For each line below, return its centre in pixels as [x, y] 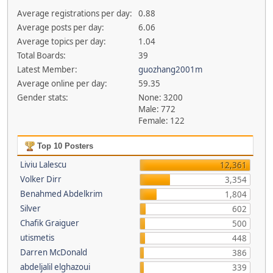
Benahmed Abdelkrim [61, 194]
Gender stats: [42, 97]
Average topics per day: [61, 41]
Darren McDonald [53, 252]
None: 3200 [161, 97]
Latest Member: [47, 69]
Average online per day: [62, 83]
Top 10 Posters [64, 146]
